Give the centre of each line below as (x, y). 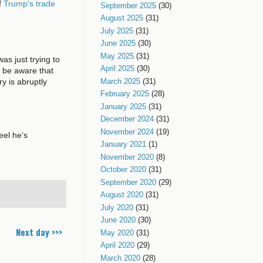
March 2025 (120, 81)
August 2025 (122, 18)
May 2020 (117, 232)
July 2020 (117, 207)
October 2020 (123, 170)
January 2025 (123, 106)
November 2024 (127, 131)
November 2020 (127, 157)
